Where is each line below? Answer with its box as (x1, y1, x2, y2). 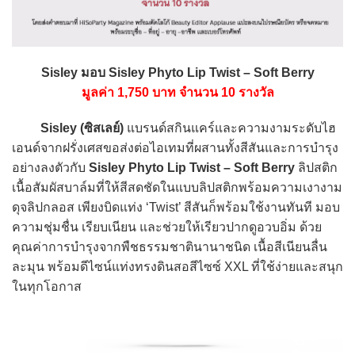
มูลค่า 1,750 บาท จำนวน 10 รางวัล (81, 86, 274, 100)
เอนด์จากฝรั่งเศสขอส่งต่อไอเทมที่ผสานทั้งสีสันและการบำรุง (12, 141, 338, 155)
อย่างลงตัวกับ (12, 161, 89, 175)
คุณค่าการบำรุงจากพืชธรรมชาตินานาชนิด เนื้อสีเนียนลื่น (12, 240, 327, 254)
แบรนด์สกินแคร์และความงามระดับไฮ (124, 121, 336, 136)
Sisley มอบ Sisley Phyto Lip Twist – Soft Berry (40, 66, 315, 80)
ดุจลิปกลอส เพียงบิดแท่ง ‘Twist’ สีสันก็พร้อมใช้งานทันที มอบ (12, 200, 340, 215)
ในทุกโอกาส (12, 280, 82, 294)
